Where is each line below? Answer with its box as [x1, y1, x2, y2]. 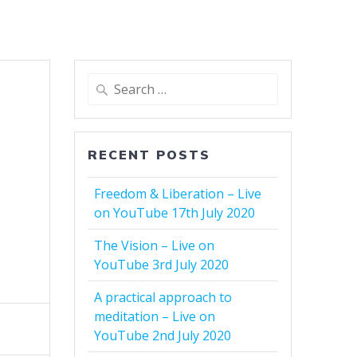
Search [87, 73, 124, 90]
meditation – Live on [94, 307, 216, 325]
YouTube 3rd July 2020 [94, 255, 229, 273]
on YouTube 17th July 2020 [94, 203, 256, 222]
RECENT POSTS [88, 146, 211, 163]
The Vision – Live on [94, 236, 215, 254]
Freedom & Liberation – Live [94, 184, 262, 202]
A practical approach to [94, 288, 233, 306]
